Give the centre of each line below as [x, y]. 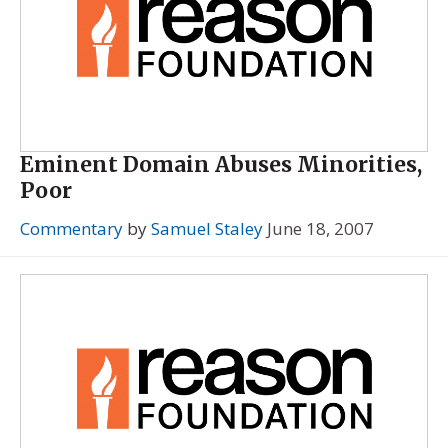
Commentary [71, 229]
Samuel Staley [207, 229]
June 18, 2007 [320, 229]
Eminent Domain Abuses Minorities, [221, 165]
